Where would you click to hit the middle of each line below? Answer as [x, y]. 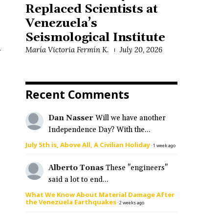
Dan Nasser [71, 118]
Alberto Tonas [76, 168]
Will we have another [130, 118]
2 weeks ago [132, 203]
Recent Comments [77, 94]
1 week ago [164, 145]
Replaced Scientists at [92, 9]
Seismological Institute [96, 37]
